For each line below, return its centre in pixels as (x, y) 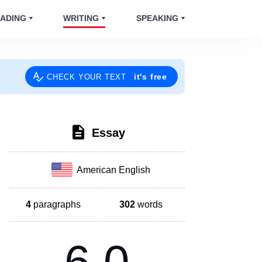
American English (112, 170)
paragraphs (56, 204)
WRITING (81, 18)
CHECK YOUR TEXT (88, 77)
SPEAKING (157, 18)
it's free (150, 77)
